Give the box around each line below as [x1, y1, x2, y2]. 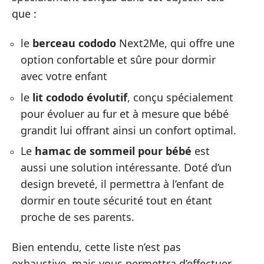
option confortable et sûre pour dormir [21, 52, 216, 67]
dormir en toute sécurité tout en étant [21, 193, 212, 208]
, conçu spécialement [127, 90, 233, 104]
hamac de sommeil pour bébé [35, 144, 192, 159]
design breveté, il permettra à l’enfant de [21, 177, 224, 192]
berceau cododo [32, 36, 116, 51]
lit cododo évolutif [32, 90, 127, 104]
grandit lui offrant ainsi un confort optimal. [21, 123, 236, 137]
